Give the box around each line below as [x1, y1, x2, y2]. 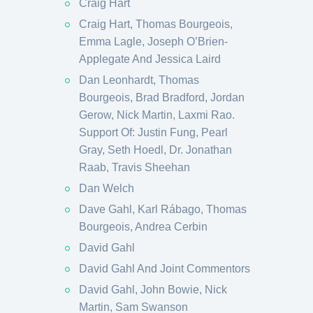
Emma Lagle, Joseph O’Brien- [79, 36, 228, 48]
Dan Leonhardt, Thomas [79, 74, 199, 86]
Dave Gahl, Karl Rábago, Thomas [79, 203, 247, 215]
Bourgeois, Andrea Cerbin [79, 221, 208, 233]
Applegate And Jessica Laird [79, 53, 221, 65]
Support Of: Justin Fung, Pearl [79, 126, 228, 138]
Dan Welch [79, 182, 134, 194]
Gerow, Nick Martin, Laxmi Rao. [79, 109, 235, 121]
